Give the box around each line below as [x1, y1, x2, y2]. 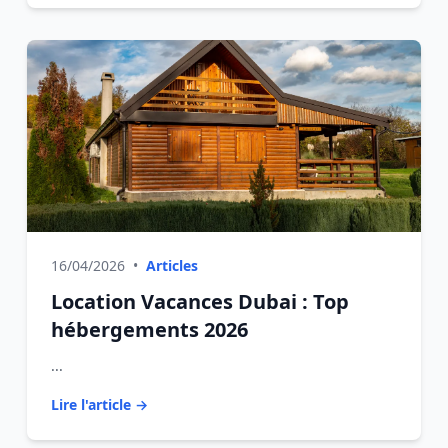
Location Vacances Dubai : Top [50, 288, 349, 315]
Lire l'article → [50, 395, 148, 414]
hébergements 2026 [50, 316, 248, 343]
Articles [145, 256, 198, 275]
